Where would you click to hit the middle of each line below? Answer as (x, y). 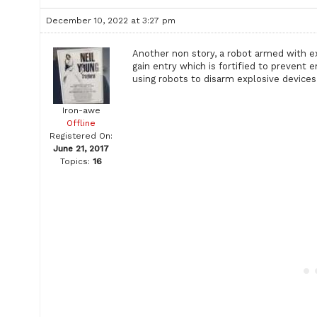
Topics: (75, 161)
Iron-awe (81, 110)
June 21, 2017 (81, 149)
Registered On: (81, 136)
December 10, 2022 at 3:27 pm (111, 21)
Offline (81, 123)
